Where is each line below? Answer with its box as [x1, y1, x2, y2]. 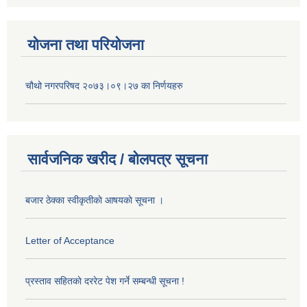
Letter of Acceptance [25, 235, 114, 247]
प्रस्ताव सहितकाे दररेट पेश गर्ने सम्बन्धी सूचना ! [25, 275, 184, 287]
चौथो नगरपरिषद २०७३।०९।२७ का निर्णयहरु [25, 79, 183, 91]
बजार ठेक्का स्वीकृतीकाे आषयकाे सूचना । [25, 195, 164, 206]
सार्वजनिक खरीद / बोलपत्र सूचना [27, 151, 208, 169]
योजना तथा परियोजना [27, 36, 144, 53]
